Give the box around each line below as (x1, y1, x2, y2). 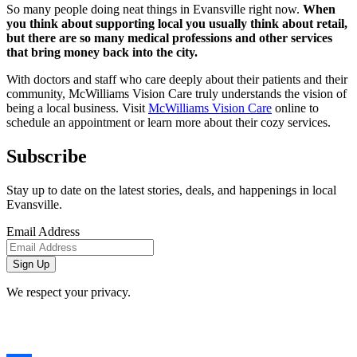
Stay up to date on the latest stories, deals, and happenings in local (6, 182, 336, 197)
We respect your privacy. (6, 284, 131, 299)
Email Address (6, 224, 80, 238)
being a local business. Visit (6, 100, 148, 115)
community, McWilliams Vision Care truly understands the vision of (6, 86, 347, 100)
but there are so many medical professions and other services (6, 30, 332, 45)
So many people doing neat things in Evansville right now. (6, 2, 303, 16)
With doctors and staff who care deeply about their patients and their (6, 72, 347, 86)
